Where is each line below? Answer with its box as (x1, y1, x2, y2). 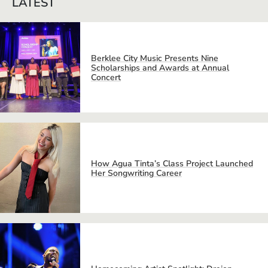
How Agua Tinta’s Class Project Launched (90, 158, 253, 170)
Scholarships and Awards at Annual (90, 62, 229, 74)
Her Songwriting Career (90, 167, 182, 179)
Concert (90, 72, 121, 84)
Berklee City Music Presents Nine (90, 53, 218, 65)
